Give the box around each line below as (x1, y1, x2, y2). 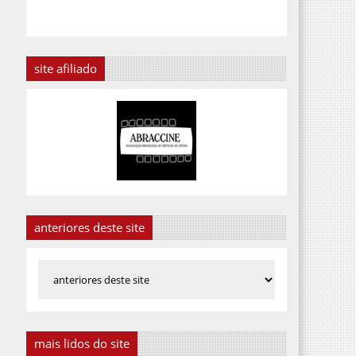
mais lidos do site (34, 335, 130, 352)
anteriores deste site (34, 219, 145, 236)
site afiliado (34, 60, 98, 77)
